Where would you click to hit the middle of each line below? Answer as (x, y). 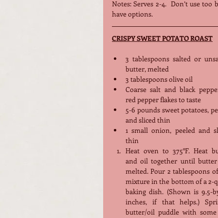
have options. (133, 14)
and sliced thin (148, 120)
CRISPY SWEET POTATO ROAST (162, 38)
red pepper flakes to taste (163, 99)
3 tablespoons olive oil (159, 79)
